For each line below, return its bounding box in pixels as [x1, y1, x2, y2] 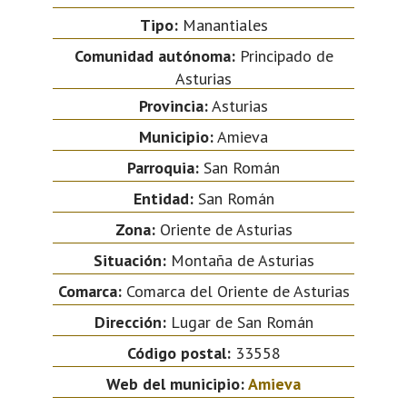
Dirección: [94, 311, 166, 333]
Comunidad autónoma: [74, 45, 235, 66]
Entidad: [133, 187, 194, 209]
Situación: [93, 249, 166, 271]
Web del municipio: [106, 372, 248, 394]
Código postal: [126, 342, 231, 363]
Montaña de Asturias [165, 249, 314, 271]
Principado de [234, 45, 333, 66]
